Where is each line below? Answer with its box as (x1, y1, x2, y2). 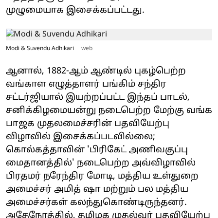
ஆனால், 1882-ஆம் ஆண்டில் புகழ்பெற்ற (6, 65, 186, 77)
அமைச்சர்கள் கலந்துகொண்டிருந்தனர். (6, 197, 187, 208)
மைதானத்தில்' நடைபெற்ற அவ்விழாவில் (6, 157, 196, 169)
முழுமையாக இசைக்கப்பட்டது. (6, 4, 145, 16)
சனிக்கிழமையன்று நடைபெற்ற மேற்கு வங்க (6, 105, 212, 116)
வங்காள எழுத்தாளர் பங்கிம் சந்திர (6, 78, 166, 90)
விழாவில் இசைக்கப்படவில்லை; (6, 131, 155, 143)
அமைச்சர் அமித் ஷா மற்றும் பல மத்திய (6, 183, 188, 195)
